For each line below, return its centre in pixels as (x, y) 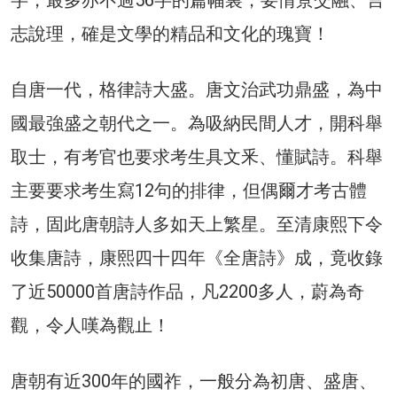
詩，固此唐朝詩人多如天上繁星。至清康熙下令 (197, 224)
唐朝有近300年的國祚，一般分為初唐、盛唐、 (194, 381)
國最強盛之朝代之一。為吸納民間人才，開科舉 (197, 123)
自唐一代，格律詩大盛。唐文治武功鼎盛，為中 (197, 89)
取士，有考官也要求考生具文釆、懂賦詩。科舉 (197, 156)
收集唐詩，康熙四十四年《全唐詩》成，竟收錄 (197, 257)
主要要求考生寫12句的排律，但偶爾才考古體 (189, 190)
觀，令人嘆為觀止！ (90, 325)
